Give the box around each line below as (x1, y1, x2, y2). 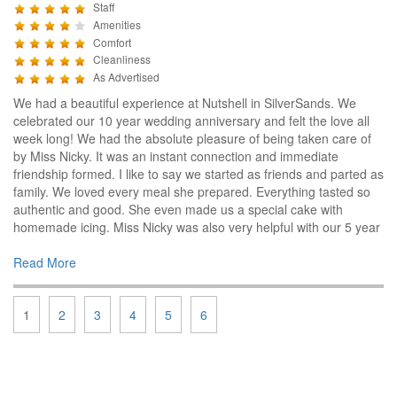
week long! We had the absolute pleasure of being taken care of (13, 128, 371, 147)
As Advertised (93, 69, 160, 85)
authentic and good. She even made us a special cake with (13, 199, 343, 218)
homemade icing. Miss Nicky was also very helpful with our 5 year (13, 217, 380, 236)
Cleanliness (93, 51, 151, 67)
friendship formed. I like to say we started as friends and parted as (13, 164, 384, 183)
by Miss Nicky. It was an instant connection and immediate (13, 146, 339, 165)
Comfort (93, 34, 131, 50)
